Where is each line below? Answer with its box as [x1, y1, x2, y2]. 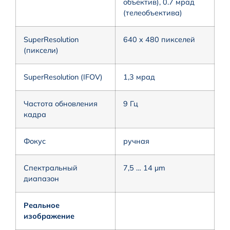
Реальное [24, 200, 60, 210]
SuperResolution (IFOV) [24, 72, 103, 82]
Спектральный [24, 163, 78, 172]
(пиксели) [24, 45, 59, 55]
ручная [123, 136, 149, 146]
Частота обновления [24, 99, 98, 108]
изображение [24, 211, 74, 221]
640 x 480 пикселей [123, 34, 195, 44]
